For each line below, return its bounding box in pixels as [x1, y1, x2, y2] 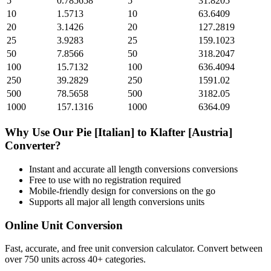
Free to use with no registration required [29, 174, 181, 185]
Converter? [5, 139, 61, 152]
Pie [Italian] [76, 126, 134, 139]
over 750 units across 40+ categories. [5, 254, 146, 265]
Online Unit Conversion [5, 218, 123, 232]
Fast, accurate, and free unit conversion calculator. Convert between [5, 243, 263, 254]
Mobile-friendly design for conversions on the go [29, 185, 215, 196]
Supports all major [29, 196, 101, 207]
